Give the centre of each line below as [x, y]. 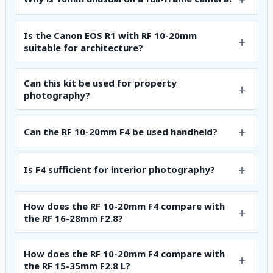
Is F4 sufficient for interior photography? [119, 170]
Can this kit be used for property [100, 83]
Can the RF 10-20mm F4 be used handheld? [121, 132]
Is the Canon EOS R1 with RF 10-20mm [110, 36]
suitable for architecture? [83, 48]
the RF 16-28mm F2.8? [73, 218]
